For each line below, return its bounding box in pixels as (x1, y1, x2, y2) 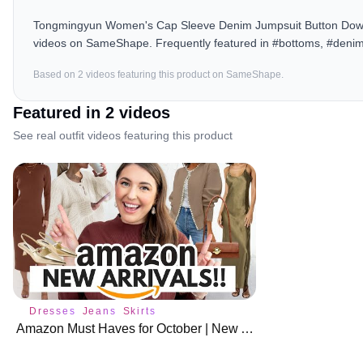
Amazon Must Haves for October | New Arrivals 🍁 (241, 322, 254, 336)
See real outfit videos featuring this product (13, 129, 233, 143)
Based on (33, 69, 78, 81)
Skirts (122, 305, 156, 318)
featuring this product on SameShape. (115, 69, 284, 81)
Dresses (29, 305, 76, 318)
